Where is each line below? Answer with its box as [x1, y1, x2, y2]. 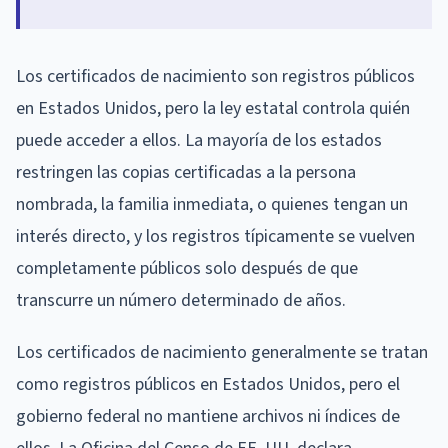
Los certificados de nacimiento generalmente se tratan [16, 339, 428, 365]
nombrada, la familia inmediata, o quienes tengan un [16, 191, 408, 217]
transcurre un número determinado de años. [16, 287, 346, 313]
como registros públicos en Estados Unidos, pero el [16, 371, 400, 397]
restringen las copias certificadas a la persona [16, 159, 356, 185]
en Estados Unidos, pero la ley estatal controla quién [16, 95, 410, 121]
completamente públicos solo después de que [16, 255, 358, 281]
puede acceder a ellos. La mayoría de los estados [16, 127, 382, 153]
